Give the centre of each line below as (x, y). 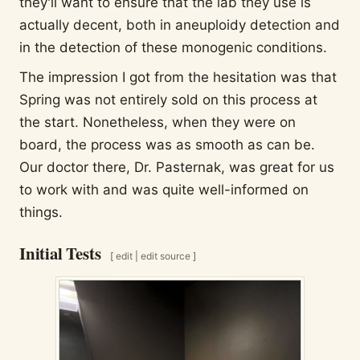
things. (41, 212)
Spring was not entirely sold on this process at (168, 99)
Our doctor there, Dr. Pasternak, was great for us (177, 167)
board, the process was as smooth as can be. (167, 144)
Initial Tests (60, 253)
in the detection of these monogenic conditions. (173, 48)
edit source (166, 256)
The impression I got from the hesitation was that (178, 77)
